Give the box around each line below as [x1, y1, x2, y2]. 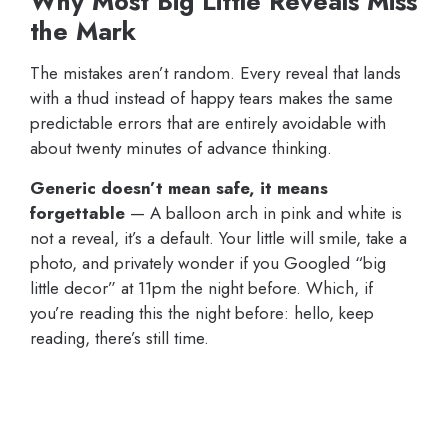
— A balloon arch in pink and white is [125, 201, 402, 226]
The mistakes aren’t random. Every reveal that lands [30, 61, 401, 86]
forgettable [30, 201, 125, 226]
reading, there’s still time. [30, 326, 209, 351]
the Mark [30, 13, 136, 50]
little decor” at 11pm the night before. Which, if [30, 276, 373, 301]
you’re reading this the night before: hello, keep [30, 301, 374, 326]
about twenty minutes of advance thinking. [30, 136, 332, 161]
